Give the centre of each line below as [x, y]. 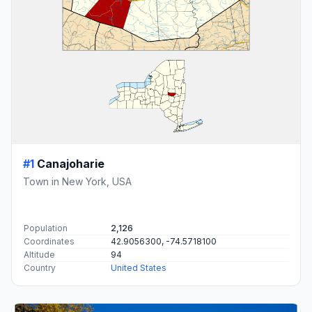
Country [40, 267]
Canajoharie [71, 163]
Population [46, 228]
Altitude [39, 254]
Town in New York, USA [77, 181]
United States [139, 267]
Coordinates [49, 241]
